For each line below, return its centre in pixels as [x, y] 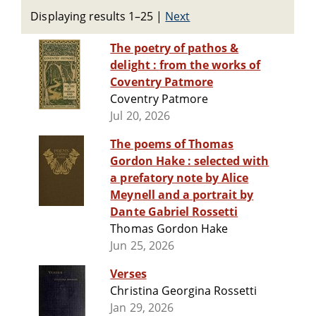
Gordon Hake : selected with [152, 161]
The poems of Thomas [172, 144]
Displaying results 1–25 [92, 16]
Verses [128, 274]
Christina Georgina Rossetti [184, 291]
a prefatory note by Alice [180, 178]
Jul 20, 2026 [140, 116]
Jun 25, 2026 [142, 246]
